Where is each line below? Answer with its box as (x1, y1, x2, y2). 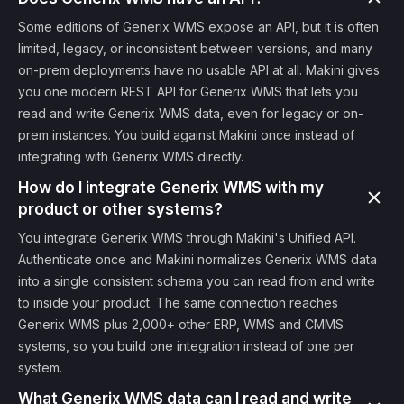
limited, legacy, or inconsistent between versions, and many (18, 41, 372, 56)
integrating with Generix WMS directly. (18, 149, 243, 164)
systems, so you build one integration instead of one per (18, 338, 354, 353)
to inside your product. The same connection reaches (18, 295, 338, 310)
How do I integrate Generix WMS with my (18, 179, 324, 197)
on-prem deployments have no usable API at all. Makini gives (18, 62, 380, 78)
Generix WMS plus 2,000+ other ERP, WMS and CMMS (18, 317, 344, 332)
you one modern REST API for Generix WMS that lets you (18, 84, 358, 99)
